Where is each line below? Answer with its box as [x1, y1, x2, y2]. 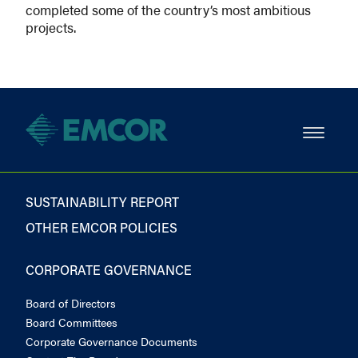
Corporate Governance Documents [26, 332, 197, 349]
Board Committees [26, 313, 117, 330]
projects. [26, 18, 79, 37]
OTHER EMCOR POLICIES [26, 218, 177, 236]
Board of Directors [26, 294, 116, 311]
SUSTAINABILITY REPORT [26, 193, 179, 210]
